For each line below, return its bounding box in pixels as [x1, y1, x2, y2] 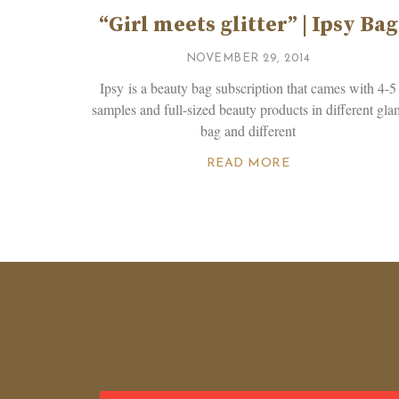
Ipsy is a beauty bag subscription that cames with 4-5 [100, 77, 397, 97]
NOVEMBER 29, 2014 [185, 52, 311, 64]
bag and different [200, 120, 297, 140]
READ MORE [206, 156, 290, 170]
